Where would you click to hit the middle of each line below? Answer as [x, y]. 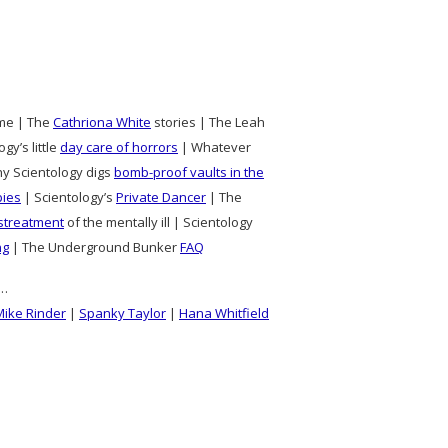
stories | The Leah [208, 122]
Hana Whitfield [224, 313]
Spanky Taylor [122, 313]
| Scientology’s [68, 197]
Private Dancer [161, 197]
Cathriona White [102, 122]
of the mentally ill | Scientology [158, 222]
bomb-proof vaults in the [189, 172]
